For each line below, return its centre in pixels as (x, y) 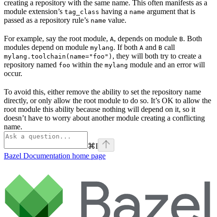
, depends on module (147, 38)
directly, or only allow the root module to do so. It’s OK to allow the (108, 100)
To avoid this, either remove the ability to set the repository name (102, 92)
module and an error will (166, 64)
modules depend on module (47, 47)
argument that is (170, 11)
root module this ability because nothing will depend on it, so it (100, 109)
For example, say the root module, (57, 38)
